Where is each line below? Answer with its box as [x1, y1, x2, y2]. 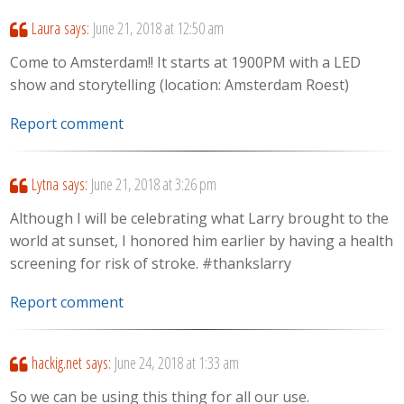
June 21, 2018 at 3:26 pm [90, 172, 216, 195]
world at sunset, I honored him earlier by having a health [10, 230, 394, 251]
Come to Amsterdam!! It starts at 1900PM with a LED [10, 52, 362, 73]
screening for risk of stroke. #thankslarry [10, 252, 292, 273]
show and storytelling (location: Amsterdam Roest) [10, 75, 350, 96]
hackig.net [31, 351, 82, 373]
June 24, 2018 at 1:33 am [114, 351, 239, 373]
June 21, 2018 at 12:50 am [92, 16, 224, 39]
